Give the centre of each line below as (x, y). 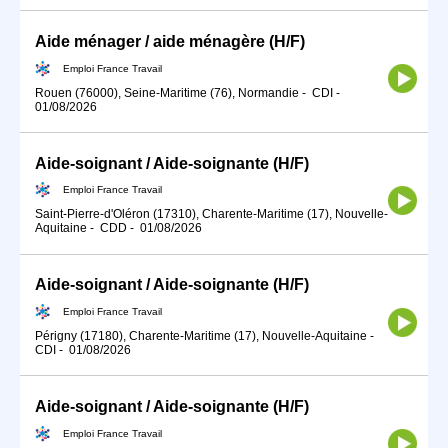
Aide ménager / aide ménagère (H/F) (170, 41)
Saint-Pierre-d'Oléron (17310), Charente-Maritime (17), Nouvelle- (211, 214)
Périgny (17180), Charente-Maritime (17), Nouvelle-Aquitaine (201, 336)
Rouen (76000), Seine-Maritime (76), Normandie (167, 92)
